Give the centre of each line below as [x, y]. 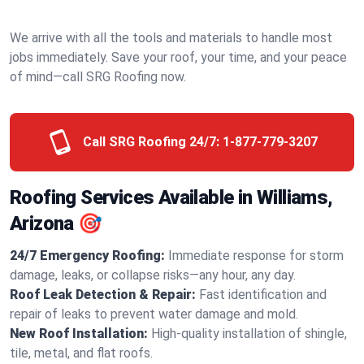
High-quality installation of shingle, [249, 334]
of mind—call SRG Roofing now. [98, 77]
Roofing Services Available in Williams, [171, 197]
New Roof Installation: [79, 334]
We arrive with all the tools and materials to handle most [171, 38]
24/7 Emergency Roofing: [87, 256]
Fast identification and [263, 295]
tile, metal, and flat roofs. [81, 353]
